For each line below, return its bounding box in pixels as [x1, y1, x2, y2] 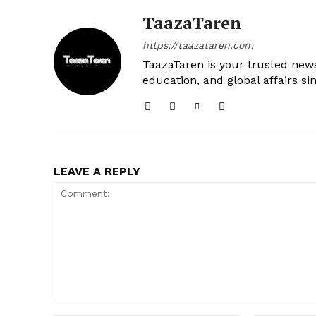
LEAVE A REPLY [54, 164, 140, 178]
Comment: [53, 300, 100, 313]
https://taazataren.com [142, 39, 253, 51]
